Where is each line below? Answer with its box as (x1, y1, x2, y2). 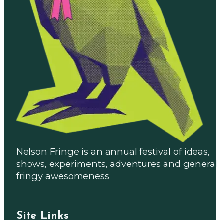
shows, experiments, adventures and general (16, 158, 218, 170)
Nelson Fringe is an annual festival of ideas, (16, 146, 210, 158)
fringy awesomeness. (16, 170, 111, 182)
